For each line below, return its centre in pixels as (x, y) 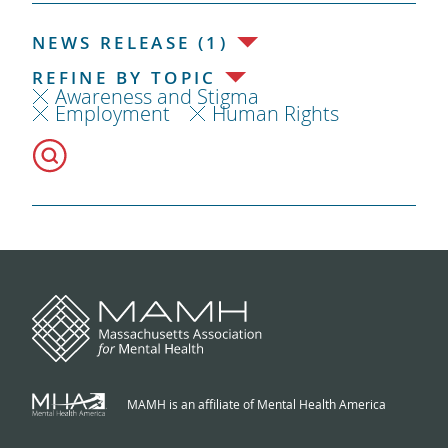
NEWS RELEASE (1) (130, 42)
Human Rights (275, 113)
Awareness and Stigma (156, 96)
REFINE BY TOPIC (124, 77)
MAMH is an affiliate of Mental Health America (256, 403)
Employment (112, 113)
